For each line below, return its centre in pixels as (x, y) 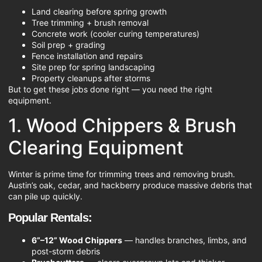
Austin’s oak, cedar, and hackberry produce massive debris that (130, 185)
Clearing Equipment (96, 147)
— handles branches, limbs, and (185, 240)
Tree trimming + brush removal (90, 23)
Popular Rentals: (50, 217)
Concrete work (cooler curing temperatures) (116, 34)
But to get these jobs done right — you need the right (110, 89)
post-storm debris (66, 251)
